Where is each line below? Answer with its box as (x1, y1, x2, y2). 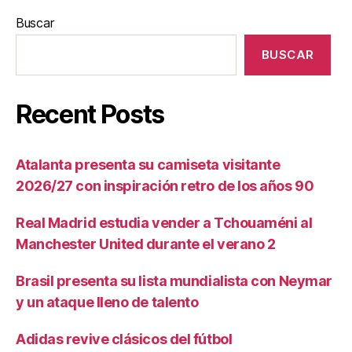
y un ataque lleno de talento (16, 294, 199, 310)
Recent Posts (16, 99, 165, 130)
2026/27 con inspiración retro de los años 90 (16, 178, 314, 194)
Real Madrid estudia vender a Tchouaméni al (16, 214, 313, 231)
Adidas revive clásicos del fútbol (16, 331, 233, 347)
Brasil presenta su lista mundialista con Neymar (16, 273, 332, 289)
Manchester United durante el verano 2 (16, 236, 276, 252)
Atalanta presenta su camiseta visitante (16, 156, 280, 173)
